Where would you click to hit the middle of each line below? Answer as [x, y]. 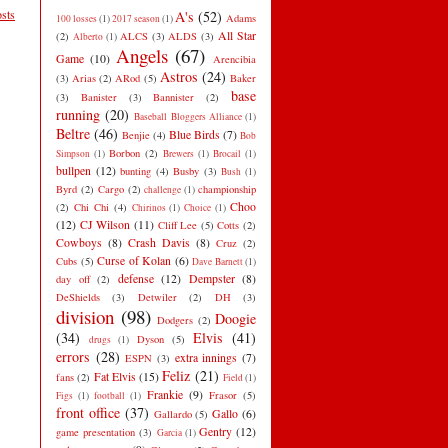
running [78, 114]
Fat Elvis [114, 376]
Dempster [211, 278]
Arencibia [234, 58]
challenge [163, 189]
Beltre [73, 133]
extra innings [206, 357]
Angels [141, 55]
